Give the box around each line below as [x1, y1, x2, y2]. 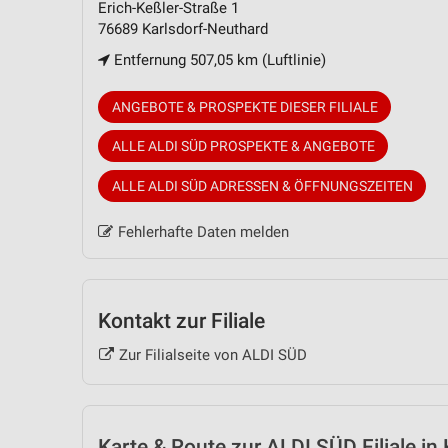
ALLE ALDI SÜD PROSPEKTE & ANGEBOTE [111, 138, 375, 155]
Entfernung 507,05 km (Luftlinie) [110, 50, 326, 69]
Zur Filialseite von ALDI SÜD [118, 346, 307, 365]
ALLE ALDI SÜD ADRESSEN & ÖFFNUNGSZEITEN [111, 177, 413, 194]
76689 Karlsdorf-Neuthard [98, 19, 268, 38]
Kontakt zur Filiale [98, 308, 265, 333]
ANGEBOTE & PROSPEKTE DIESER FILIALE [111, 98, 378, 115]
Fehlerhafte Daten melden [117, 222, 289, 241]
